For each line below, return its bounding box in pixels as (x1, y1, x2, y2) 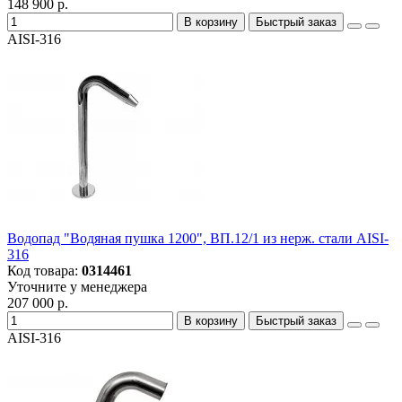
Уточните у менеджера (7, 279, 147, 295)
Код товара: (7, 263, 82, 279)
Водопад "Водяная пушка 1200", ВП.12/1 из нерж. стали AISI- (7, 231, 389, 247)
